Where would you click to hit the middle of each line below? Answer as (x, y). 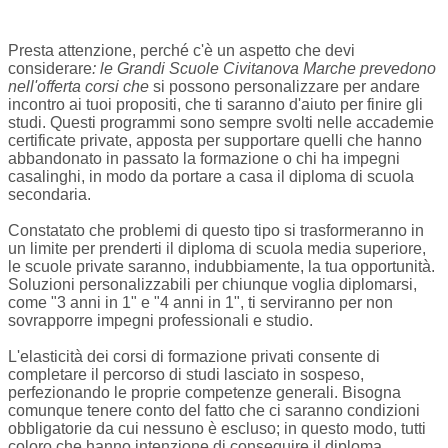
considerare (50, 68)
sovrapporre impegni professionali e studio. (160, 320)
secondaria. (49, 194)
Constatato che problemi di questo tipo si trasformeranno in (216, 230)
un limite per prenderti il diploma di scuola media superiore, (217, 248)
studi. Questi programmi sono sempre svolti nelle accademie (221, 122)
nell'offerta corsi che (78, 86)
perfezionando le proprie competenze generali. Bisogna (204, 392)
